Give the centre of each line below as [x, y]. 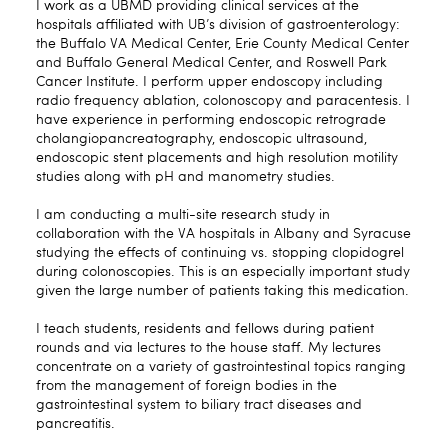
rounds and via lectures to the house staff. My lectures [208, 347]
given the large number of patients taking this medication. [222, 290]
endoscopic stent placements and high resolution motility [217, 157]
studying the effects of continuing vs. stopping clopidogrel [220, 252]
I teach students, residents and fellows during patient [205, 328]
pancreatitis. [75, 423]
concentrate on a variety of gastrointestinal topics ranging [221, 366]
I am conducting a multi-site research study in [183, 214]
